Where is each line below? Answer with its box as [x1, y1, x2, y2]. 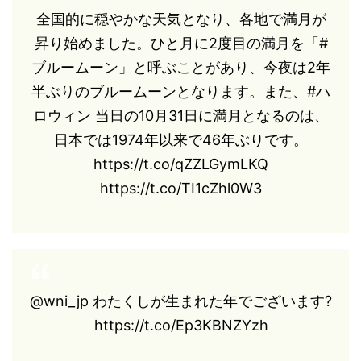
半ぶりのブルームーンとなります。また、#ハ [31, 82, 330, 100]
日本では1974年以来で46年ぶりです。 [54, 131, 308, 148]
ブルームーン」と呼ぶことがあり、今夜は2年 [31, 58, 330, 76]
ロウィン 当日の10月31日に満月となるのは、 [33, 106, 329, 124]
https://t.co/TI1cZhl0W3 [100, 179, 262, 197]
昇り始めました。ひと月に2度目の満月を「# [34, 34, 328, 52]
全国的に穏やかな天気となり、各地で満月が [35, 10, 326, 27]
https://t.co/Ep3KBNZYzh [93, 316, 268, 334]
